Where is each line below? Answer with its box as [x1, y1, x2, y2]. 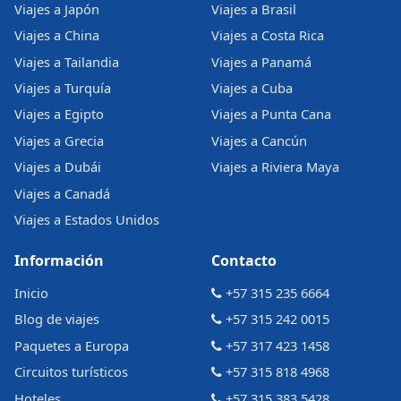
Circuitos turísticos [14, 363, 128, 381]
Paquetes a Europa [14, 336, 129, 354]
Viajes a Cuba [211, 79, 293, 98]
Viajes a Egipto [14, 105, 104, 124]
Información [14, 251, 104, 271]
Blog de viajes [14, 310, 99, 328]
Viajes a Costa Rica [211, 26, 324, 45]
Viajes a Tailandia [14, 52, 119, 71]
